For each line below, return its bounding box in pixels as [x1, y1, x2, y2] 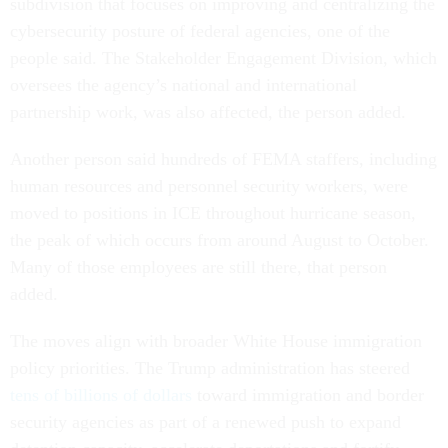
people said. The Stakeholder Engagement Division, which [10, 48, 437, 69]
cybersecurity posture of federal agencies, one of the [10, 21, 390, 42]
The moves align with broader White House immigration [10, 331, 422, 352]
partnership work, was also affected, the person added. [10, 102, 406, 123]
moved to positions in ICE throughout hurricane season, [10, 203, 416, 224]
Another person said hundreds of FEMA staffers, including [10, 149, 437, 170]
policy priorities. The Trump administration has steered [10, 358, 410, 379]
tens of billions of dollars [10, 385, 192, 406]
